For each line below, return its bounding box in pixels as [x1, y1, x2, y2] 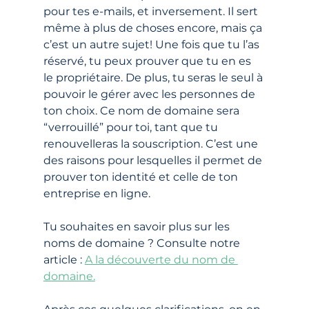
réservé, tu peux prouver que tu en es [43, 54, 254, 68]
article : [43, 252, 85, 266]
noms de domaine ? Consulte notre [43, 236, 243, 250]
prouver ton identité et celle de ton [43, 170, 241, 183]
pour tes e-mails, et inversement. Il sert [43, 4, 261, 18]
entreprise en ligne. [43, 186, 150, 200]
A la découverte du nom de [84, 252, 238, 266]
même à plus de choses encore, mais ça [43, 21, 265, 34]
